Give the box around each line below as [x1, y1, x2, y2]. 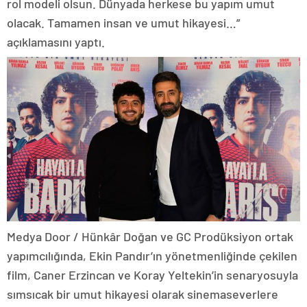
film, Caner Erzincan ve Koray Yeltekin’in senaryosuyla [7, 267, 298, 283]
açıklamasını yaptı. [7, 34, 105, 49]
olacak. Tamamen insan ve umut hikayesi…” [7, 14, 240, 30]
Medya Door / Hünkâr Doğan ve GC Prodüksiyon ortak [7, 229, 293, 245]
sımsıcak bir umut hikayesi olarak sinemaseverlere [7, 286, 278, 302]
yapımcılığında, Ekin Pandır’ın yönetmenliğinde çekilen [7, 248, 297, 264]
